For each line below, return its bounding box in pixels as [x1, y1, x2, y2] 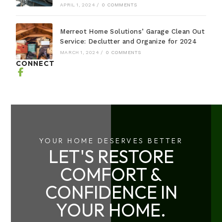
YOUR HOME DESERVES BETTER [39, 136, 183, 146]
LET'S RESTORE [48, 145, 174, 168]
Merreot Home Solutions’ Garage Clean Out [60, 28, 205, 36]
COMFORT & [60, 163, 162, 186]
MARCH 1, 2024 [60, 50, 99, 55]
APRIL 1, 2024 [60, 1, 95, 7]
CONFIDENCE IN [45, 181, 177, 204]
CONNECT [16, 59, 55, 68]
